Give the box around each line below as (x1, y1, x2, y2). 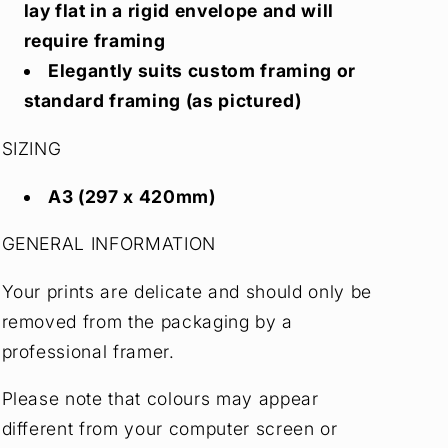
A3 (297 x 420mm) (48, 185, 216, 207)
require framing (23, 30, 166, 52)
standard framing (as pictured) (23, 90, 302, 112)
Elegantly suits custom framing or (48, 60, 356, 82)
